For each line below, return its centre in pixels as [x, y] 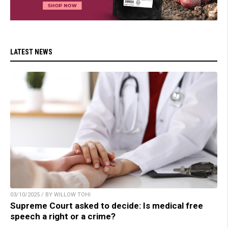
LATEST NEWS [31, 52]
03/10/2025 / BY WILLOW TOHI [50, 195]
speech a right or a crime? [63, 217]
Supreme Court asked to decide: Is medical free [107, 206]
